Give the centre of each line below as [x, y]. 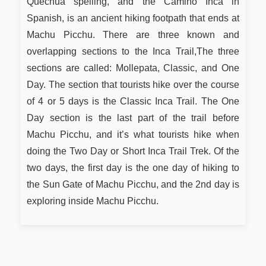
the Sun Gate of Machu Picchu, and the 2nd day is [133, 184]
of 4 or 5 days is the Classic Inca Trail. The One [133, 101]
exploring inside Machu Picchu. [93, 201]
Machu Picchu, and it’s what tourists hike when [133, 134]
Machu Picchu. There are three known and [133, 34]
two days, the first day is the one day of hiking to [133, 167]
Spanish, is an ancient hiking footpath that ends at [133, 18]
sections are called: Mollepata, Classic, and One [133, 68]
